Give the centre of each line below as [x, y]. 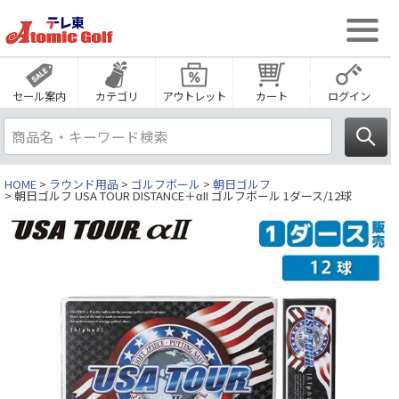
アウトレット [194, 97]
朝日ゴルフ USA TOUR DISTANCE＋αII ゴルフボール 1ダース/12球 [183, 196]
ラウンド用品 [84, 184]
